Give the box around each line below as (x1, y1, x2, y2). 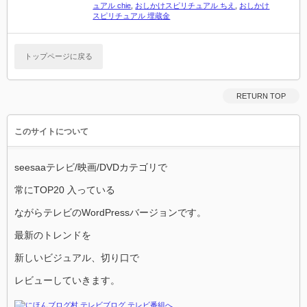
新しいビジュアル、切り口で (14, 252, 139, 263)
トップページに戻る (25, 52, 93, 60)
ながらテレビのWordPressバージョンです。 (14, 207, 206, 218)
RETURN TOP (236, 92, 286, 100)
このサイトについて (14, 127, 88, 136)
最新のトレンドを (14, 230, 91, 241)
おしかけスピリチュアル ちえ (135, 1, 236, 10)
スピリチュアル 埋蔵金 (93, 12, 171, 20)
